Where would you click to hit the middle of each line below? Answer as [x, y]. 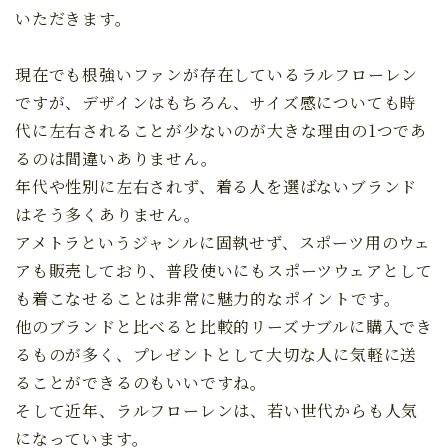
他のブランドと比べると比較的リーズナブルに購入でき [224, 326]
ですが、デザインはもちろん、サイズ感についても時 [216, 102]
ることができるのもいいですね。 [141, 382]
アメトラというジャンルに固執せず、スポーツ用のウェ [223, 242]
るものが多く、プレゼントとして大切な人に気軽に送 [216, 354]
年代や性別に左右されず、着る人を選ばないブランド [216, 186]
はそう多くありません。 [108, 214]
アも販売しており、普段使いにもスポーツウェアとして [224, 270]
